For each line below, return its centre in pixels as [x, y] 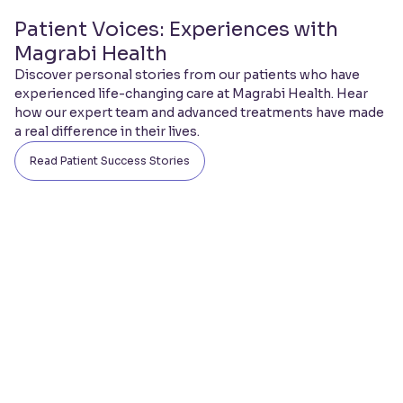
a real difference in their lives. [107, 131]
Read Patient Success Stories [110, 160]
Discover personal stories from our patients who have [187, 74]
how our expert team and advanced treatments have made [199, 112]
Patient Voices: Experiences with [176, 29]
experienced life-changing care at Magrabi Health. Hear [191, 93]
